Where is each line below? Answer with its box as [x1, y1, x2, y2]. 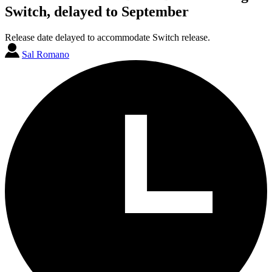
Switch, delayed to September [5, 3, 189, 19]
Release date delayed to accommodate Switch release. [5, 32, 210, 42]
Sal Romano [22, 49, 69, 59]
